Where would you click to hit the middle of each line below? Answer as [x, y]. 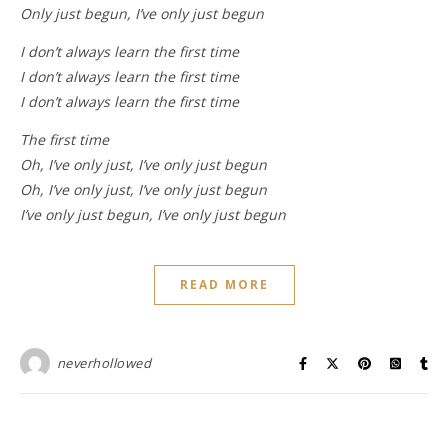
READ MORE [224, 285]
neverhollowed [103, 363]
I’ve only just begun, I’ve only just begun [153, 215]
